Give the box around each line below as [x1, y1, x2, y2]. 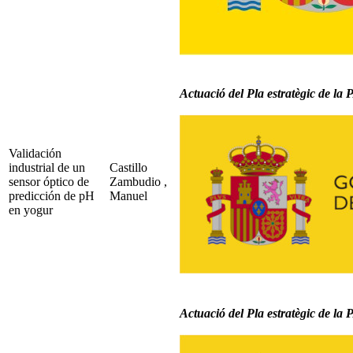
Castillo [110, 160, 147, 174]
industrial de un [9, 160, 85, 174]
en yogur [9, 203, 53, 217]
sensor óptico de [9, 174, 89, 188]
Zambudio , [110, 174, 167, 188]
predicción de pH [9, 188, 95, 203]
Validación [9, 146, 61, 160]
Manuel [110, 188, 147, 203]
